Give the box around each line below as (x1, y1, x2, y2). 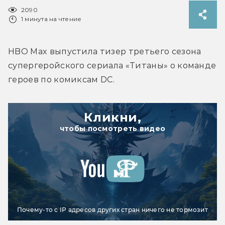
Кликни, (83, 109, 142, 125)
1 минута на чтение (21, 15, 82, 23)
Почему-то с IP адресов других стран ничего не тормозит (17, 205, 208, 213)
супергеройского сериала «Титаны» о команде (8, 60, 216, 70)
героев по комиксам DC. (8, 74, 115, 84)
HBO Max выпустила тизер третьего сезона (8, 46, 201, 56)
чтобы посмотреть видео (59, 124, 166, 133)
